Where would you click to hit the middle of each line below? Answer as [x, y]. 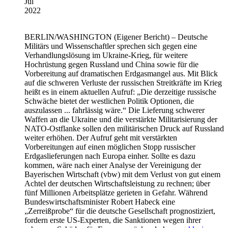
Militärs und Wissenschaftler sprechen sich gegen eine [111, 46]
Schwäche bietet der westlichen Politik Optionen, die [109, 101]
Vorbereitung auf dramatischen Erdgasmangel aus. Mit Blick [121, 73]
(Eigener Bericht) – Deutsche [160, 37]
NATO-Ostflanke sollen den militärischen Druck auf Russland [124, 128]
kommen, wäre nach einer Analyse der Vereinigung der [113, 165]
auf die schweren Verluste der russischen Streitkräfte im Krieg [123, 82]
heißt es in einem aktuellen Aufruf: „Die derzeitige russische [120, 92]
